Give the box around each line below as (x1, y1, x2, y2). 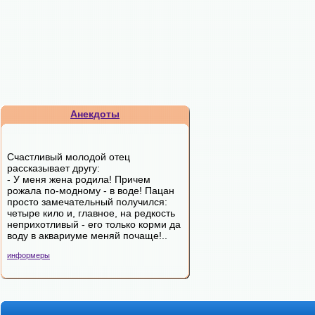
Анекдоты (70, 108, 120, 120)
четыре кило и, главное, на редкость (7, 207, 175, 219)
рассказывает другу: (7, 162, 100, 174)
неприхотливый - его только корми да (7, 219, 181, 230)
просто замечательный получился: (7, 196, 167, 207)
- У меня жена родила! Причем (7, 174, 150, 185)
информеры (7, 251, 50, 259)
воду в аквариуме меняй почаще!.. (7, 230, 167, 241)
